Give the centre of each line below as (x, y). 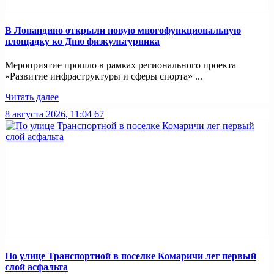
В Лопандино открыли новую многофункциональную (123, 31)
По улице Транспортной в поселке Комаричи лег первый (131, 256)
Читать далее (32, 97)
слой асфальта (36, 267)
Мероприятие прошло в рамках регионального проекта (120, 65)
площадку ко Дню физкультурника (82, 42)
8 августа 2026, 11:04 (48, 114)
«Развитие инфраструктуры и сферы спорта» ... (104, 76)
